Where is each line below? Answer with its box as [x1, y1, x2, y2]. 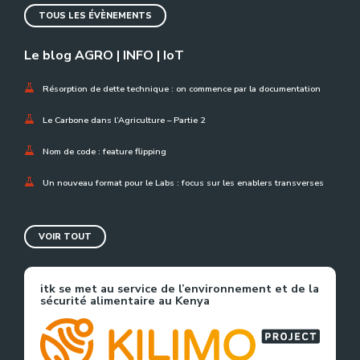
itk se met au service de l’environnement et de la [40, 280, 319, 297]
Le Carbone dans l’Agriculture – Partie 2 [43, 113, 205, 126]
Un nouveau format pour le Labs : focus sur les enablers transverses [43, 176, 326, 189]
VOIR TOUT [39, 230, 92, 243]
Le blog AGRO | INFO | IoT [24, 46, 184, 64]
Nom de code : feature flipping [43, 145, 166, 157]
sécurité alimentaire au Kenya [40, 292, 210, 309]
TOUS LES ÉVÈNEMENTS [39, 9, 152, 22]
